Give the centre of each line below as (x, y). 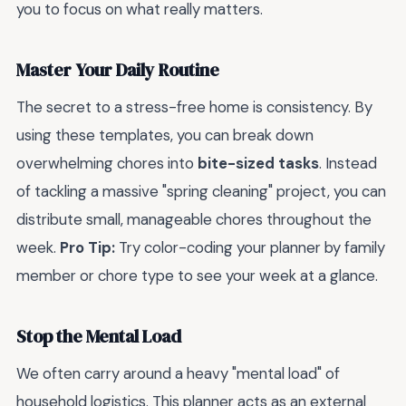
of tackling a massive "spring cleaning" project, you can (201, 192)
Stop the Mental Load (99, 336)
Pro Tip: (87, 248)
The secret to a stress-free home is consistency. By (194, 107)
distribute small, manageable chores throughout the (194, 220)
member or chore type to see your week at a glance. (197, 276)
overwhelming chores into (107, 164)
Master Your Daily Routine (118, 70)
